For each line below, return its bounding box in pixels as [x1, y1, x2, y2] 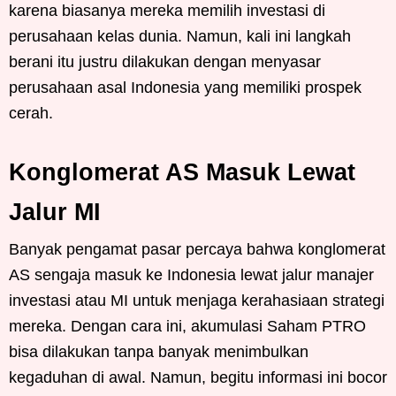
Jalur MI [9, 199, 101, 226]
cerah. [9, 104, 53, 123]
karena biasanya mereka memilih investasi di [9, 2, 325, 20]
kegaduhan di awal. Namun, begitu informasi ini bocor [9, 369, 387, 387]
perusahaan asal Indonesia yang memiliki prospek [9, 79, 362, 97]
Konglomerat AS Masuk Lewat [9, 159, 355, 187]
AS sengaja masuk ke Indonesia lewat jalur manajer [9, 266, 374, 285]
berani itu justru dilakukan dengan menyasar [9, 53, 321, 72]
